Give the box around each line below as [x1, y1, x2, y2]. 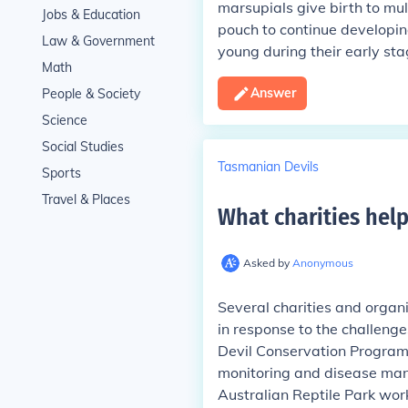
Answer [250, 85, 296, 101]
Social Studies [41, 138, 124, 155]
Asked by [242, 256, 292, 270]
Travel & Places [41, 191, 130, 208]
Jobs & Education [41, 6, 140, 23]
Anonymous [291, 256, 353, 270]
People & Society [41, 86, 140, 102]
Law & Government [41, 33, 155, 49]
